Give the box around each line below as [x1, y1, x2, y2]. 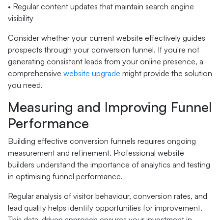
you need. [8, 80, 43, 90]
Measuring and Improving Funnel [8, 98, 212, 115]
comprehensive [8, 68, 63, 78]
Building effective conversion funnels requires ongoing [8, 136, 196, 146]
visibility [8, 13, 33, 23]
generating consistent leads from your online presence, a [8, 56, 203, 66]
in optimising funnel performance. [8, 171, 123, 181]
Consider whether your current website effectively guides [8, 33, 205, 43]
